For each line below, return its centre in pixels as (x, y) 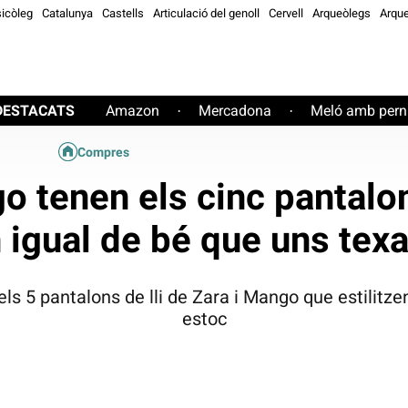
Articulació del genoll (206, 13)
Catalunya (67, 13)
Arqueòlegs (342, 13)
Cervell (286, 13)
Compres (103, 153)
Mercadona (235, 111)
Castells (123, 13)
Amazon (133, 111)
